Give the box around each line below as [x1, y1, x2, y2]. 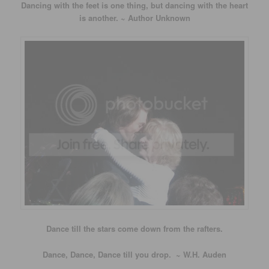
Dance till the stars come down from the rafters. [46, 223, 223, 235]
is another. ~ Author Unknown [79, 11, 190, 23]
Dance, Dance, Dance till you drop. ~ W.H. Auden [43, 248, 226, 260]
